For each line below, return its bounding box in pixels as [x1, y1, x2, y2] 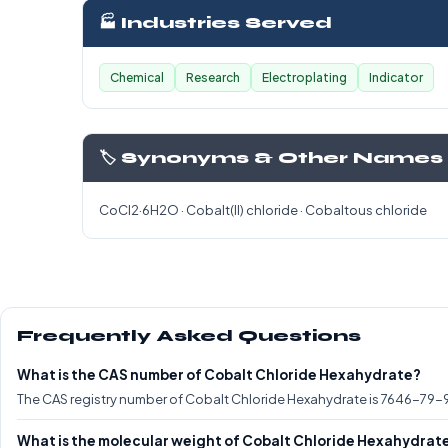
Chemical [110, 70, 164, 85]
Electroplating [262, 70, 347, 85]
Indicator [369, 70, 423, 85]
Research [186, 70, 240, 85]
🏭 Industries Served [99, 14, 332, 32]
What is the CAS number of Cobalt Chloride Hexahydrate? [17, 366, 421, 383]
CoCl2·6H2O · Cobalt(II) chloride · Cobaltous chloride [99, 202, 427, 218]
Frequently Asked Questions [17, 327, 361, 345]
